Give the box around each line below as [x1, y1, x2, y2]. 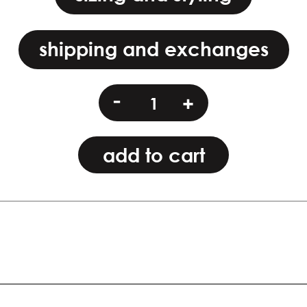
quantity [153, 97, 210, 116]
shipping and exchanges [38, 36, 269, 60]
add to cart [102, 143, 205, 167]
